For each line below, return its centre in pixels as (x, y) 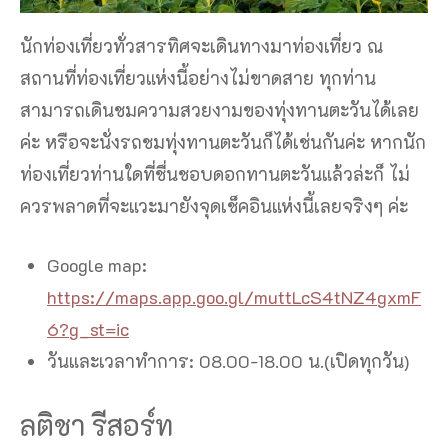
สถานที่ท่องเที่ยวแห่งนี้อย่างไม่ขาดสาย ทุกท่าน (198, 78)
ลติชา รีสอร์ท (96, 425)
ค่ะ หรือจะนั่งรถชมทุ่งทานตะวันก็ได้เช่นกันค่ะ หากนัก (223, 142)
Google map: (97, 265)
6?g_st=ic (88, 329)
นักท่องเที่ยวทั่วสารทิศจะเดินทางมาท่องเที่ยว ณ (201, 46)
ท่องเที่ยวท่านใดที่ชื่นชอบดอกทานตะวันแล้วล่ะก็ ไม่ (215, 174)
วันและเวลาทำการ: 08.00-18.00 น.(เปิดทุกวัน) (228, 361)
